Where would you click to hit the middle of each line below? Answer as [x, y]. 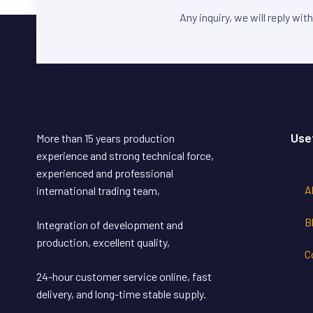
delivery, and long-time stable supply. [121, 294]
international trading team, [98, 191]
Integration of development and [110, 225]
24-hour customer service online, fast [124, 277]
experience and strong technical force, [125, 156]
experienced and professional [105, 173]
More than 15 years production [105, 138]
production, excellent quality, [103, 242]
